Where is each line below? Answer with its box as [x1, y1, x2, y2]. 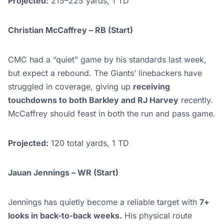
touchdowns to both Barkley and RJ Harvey [8, 95, 178, 105]
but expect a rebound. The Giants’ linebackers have [8, 68, 202, 78]
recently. [178, 95, 213, 105]
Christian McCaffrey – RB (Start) [8, 25, 133, 35]
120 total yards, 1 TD [48, 138, 129, 148]
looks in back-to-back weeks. [8, 210, 122, 221]
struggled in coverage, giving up [8, 81, 133, 92]
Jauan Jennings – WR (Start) [8, 167, 118, 178]
